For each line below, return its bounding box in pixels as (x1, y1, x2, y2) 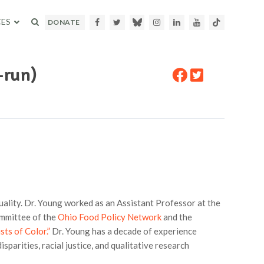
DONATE (47, 18, 80, 27)
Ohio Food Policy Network (57, 211, 161, 222)
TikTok (220, 17, 247, 28)
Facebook (99, 17, 135, 28)
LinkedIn (180, 17, 213, 28)
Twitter (121, 17, 150, 28)
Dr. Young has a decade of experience (49, 225, 197, 236)
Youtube (200, 17, 233, 28)
